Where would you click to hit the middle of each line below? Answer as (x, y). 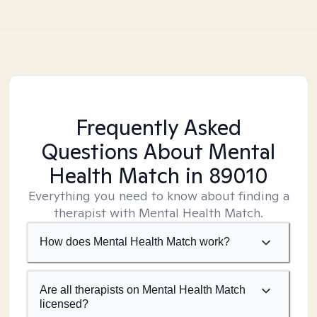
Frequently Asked (158, 127)
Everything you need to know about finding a (158, 196)
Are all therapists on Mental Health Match (143, 290)
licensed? (64, 304)
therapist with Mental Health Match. (158, 213)
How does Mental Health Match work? (135, 242)
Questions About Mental (158, 151)
